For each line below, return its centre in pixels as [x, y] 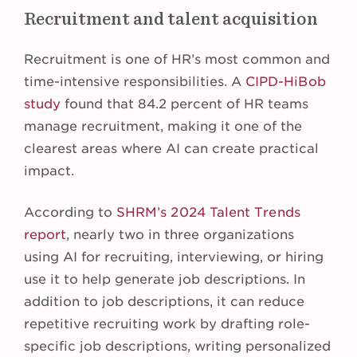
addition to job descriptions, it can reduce [164, 302]
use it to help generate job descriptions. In [165, 280]
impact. [49, 171]
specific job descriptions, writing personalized [177, 347]
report [45, 235]
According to [70, 213]
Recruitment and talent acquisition [171, 19]
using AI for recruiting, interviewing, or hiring [174, 257]
